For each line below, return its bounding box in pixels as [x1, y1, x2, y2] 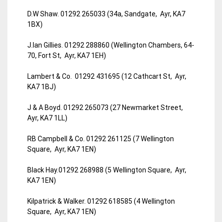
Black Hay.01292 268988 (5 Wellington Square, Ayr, [27, 166, 186, 174]
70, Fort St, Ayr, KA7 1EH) [27, 51, 106, 59]
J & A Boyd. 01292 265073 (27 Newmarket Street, [27, 103, 184, 111]
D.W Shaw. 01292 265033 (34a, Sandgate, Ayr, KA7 [27, 9, 185, 18]
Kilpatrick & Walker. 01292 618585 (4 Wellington [27, 197, 175, 205]
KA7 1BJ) [27, 82, 56, 91]
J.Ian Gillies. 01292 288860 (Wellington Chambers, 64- [27, 41, 194, 49]
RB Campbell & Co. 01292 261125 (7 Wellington [27, 134, 174, 143]
